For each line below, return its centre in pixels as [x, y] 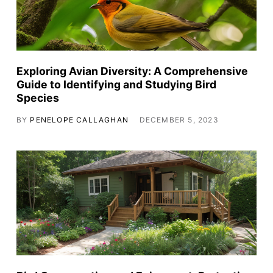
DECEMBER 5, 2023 [179, 119]
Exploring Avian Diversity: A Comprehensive [132, 71]
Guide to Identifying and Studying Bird [116, 85]
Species [37, 98]
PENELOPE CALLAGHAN [79, 119]
